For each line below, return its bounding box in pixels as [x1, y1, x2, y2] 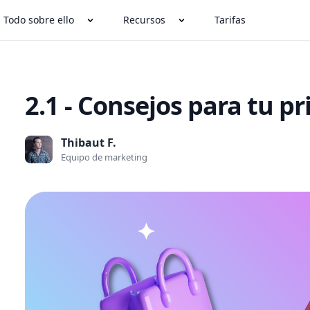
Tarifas [214, 13, 246, 26]
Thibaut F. [61, 135, 117, 150]
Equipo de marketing [61, 151, 148, 163]
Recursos [122, 13, 165, 26]
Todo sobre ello [3, 13, 74, 26]
